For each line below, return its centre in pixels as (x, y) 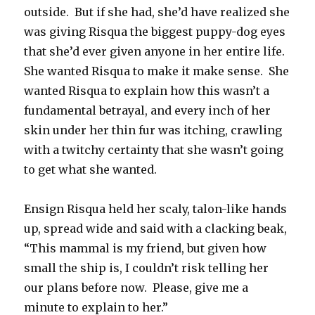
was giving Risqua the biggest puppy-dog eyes (155, 32)
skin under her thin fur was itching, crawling (153, 130)
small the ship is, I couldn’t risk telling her (147, 268)
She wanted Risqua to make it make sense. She (157, 71)
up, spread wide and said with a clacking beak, (156, 229)
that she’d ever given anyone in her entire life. (156, 52)
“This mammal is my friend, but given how (146, 249)
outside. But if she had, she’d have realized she (157, 12)
